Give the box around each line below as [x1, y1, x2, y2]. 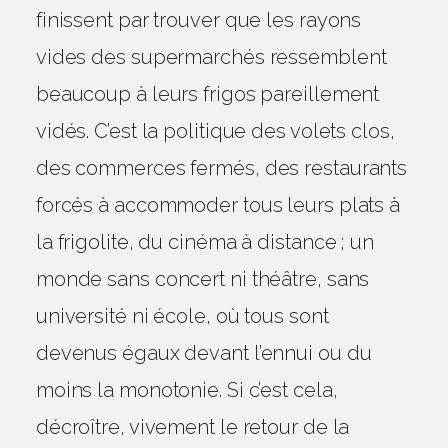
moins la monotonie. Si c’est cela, [35, 378, 338, 402]
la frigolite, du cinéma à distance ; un [35, 230, 374, 254]
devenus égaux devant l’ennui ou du [35, 341, 372, 365]
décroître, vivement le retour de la [35, 415, 350, 439]
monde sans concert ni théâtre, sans [35, 267, 370, 291]
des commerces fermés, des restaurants [35, 156, 408, 180]
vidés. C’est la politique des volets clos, [35, 119, 395, 143]
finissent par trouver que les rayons [35, 8, 362, 32]
